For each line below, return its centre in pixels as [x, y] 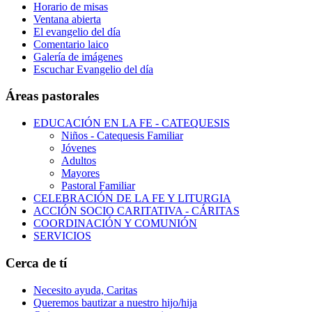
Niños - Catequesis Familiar [122, 136]
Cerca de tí [36, 263]
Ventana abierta [67, 19]
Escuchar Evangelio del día [93, 69]
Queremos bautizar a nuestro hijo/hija [115, 302]
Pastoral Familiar [98, 186]
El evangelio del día [77, 31]
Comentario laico [71, 44]
